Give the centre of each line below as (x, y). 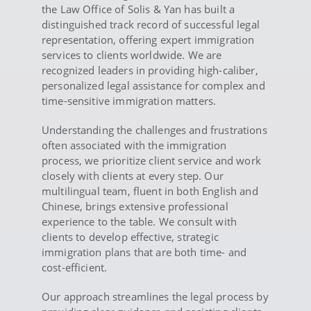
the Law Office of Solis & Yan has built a (138, 9)
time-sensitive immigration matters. (129, 100)
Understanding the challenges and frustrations (154, 129)
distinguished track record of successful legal (150, 24)
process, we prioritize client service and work (151, 160)
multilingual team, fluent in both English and (150, 191)
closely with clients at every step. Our (132, 175)
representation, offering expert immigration (148, 39)
